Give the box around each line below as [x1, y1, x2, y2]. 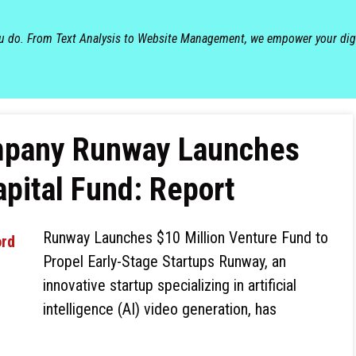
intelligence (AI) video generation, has [43, 300, 277, 319]
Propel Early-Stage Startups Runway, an [43, 252, 286, 271]
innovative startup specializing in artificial [43, 276, 296, 295]
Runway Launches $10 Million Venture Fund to [43, 228, 328, 247]
